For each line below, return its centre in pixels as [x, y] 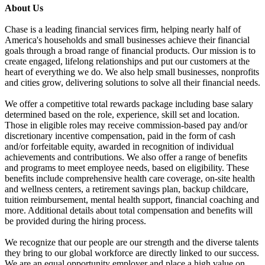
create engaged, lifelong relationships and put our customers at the [127, 62]
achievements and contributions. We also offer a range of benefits [126, 157]
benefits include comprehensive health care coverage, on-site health [130, 179]
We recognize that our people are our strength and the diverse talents [132, 243]
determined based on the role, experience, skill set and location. [122, 115]
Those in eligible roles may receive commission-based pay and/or [126, 125]
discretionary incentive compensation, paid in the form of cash [120, 136]
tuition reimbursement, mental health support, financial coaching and [132, 200]
